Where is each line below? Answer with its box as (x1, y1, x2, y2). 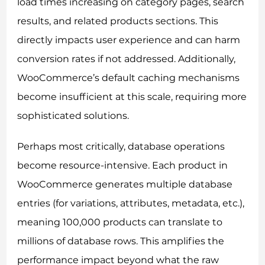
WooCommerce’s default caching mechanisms (17, 72, 240, 84)
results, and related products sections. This (17, 15, 219, 27)
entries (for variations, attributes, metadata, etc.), (17, 198, 245, 209)
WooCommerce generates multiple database (17, 179, 233, 190)
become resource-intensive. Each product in (17, 160, 228, 172)
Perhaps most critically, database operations (17, 141, 225, 153)
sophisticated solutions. (17, 110, 130, 122)
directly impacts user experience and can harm (17, 34, 241, 46)
